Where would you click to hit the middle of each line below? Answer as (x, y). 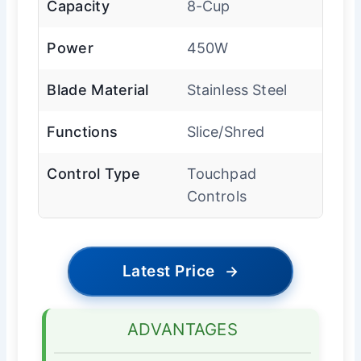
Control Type (94, 173)
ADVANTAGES (183, 329)
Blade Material (98, 89)
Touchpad (221, 173)
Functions (83, 131)
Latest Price (168, 271)
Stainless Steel (237, 89)
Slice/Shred (226, 131)
